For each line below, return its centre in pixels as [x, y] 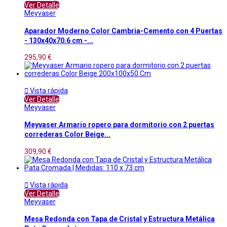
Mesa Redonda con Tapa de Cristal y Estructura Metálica [120, 219]
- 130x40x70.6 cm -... [59, 40]
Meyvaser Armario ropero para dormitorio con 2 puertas [119, 125]
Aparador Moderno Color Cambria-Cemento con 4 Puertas [123, 31]
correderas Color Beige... [67, 135]
